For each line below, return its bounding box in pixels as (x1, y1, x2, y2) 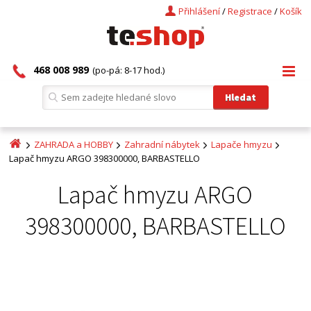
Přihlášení (178, 5, 220, 17)
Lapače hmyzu (211, 138, 273, 151)
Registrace (227, 5, 272, 17)
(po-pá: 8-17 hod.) (92, 64, 165, 76)
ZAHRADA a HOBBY (34, 138, 114, 151)
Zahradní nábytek (124, 138, 201, 151)
